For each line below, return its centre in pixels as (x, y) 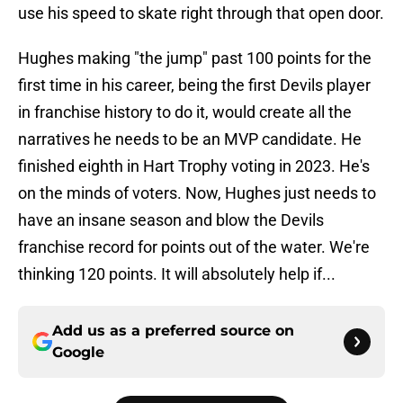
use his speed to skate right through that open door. (201, 13)
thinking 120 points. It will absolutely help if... (177, 274)
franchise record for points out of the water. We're (194, 247)
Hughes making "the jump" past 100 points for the (195, 58)
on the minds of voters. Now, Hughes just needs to (197, 193)
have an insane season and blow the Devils (171, 220)
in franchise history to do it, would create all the (185, 112)
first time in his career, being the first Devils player (194, 85)
